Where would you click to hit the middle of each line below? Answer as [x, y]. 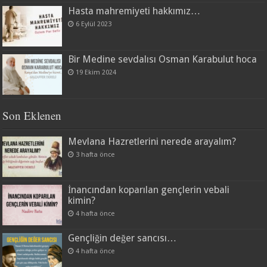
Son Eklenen [32, 115]
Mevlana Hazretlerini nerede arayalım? [152, 142]
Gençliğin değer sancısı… [122, 238]
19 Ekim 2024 [96, 72]
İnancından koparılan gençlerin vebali [149, 190]
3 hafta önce [95, 155]
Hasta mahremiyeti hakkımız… [134, 11]
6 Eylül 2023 [94, 24]
